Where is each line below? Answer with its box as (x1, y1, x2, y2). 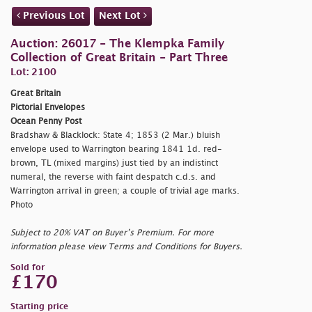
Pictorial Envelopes (10, 103, 85, 111)
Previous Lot (20, 10, 85, 20)
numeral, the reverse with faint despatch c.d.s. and (10, 173, 216, 181)
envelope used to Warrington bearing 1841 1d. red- (10, 145, 222, 153)
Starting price (10, 302, 68, 311)
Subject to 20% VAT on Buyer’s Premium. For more (10, 228, 214, 237)
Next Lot (99, 10, 143, 20)
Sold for (10, 263, 45, 272)
